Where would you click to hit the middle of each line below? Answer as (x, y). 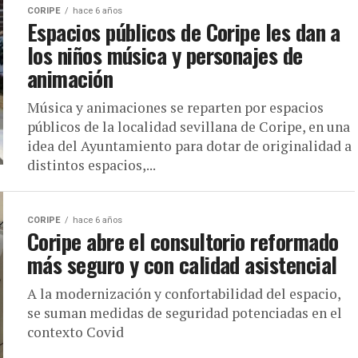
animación (70, 78)
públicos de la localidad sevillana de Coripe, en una (189, 127)
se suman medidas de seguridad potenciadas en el (185, 313)
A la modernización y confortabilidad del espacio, (184, 294)
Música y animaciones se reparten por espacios (175, 107)
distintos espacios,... (91, 165)
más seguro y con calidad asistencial (182, 265)
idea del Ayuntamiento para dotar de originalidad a (189, 146)
